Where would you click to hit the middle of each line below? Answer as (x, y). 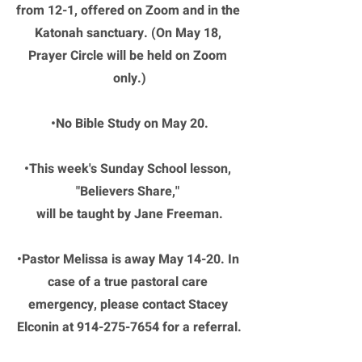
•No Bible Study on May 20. (129, 124)
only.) (129, 78)
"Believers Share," (129, 192)
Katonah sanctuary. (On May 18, (129, 33)
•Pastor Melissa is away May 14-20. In (129, 259)
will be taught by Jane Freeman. (129, 214)
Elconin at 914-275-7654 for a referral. (129, 327)
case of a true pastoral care (129, 282)
